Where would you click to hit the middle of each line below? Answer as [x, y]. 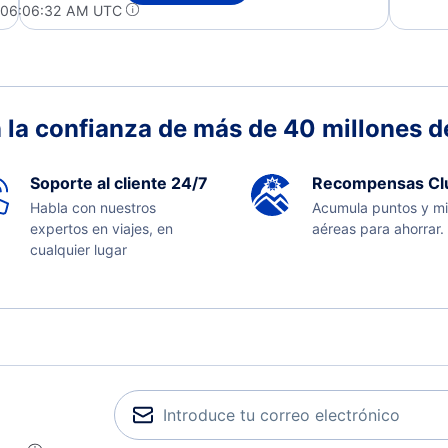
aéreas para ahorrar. [378, 228]
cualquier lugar [78, 249]
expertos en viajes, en [101, 228]
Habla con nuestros [92, 207]
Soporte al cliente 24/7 [118, 183]
